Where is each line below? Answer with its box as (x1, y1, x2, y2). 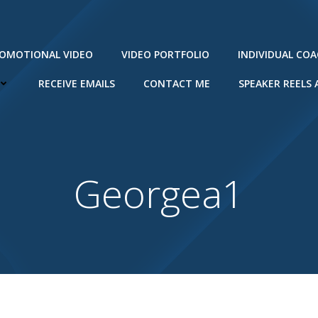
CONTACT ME (143, 77, 210, 90)
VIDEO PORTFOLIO (121, 48, 209, 61)
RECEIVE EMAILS (38, 77, 115, 90)
